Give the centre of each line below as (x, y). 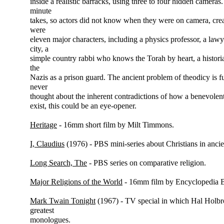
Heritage (43, 125)
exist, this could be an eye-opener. (83, 106)
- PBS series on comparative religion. (146, 163)
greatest (42, 210)
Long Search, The (58, 163)
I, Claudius (47, 144)
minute (41, 11)
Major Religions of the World (76, 182)
